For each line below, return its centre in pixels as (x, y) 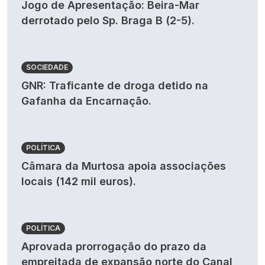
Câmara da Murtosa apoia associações (124, 166)
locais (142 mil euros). (79, 181)
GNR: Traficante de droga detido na (115, 85)
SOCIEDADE (47, 67)
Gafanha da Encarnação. (86, 101)
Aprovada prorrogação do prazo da (114, 246)
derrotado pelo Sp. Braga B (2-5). (108, 20)
